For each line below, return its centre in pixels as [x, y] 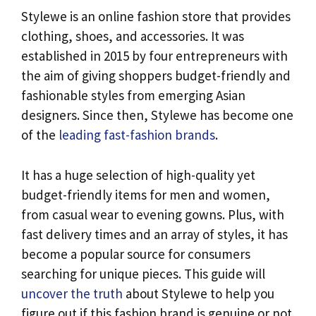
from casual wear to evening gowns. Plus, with [153, 214]
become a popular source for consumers [136, 254]
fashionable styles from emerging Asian [133, 96]
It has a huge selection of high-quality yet [138, 175]
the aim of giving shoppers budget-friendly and [156, 76]
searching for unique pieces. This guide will [143, 273]
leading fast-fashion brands [137, 135]
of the [40, 135]
